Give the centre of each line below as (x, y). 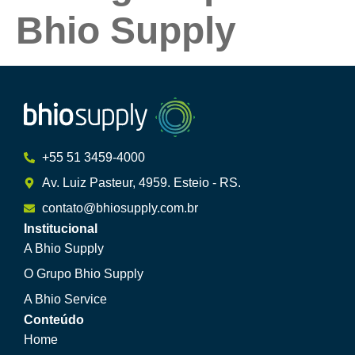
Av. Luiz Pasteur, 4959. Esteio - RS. (141, 182)
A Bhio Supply (64, 248)
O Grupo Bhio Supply (84, 273)
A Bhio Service (65, 299)
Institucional (61, 228)
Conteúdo (54, 319)
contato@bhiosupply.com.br (120, 208)
